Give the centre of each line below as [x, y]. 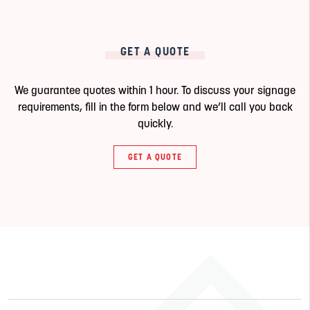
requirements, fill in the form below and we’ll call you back [155, 106]
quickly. [155, 123]
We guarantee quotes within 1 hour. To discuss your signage [155, 90]
